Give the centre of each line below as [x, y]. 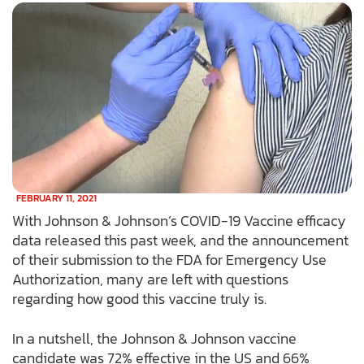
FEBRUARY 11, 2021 [56, 199]
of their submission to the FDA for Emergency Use [169, 260]
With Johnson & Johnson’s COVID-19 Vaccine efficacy [179, 221]
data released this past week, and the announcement [180, 240]
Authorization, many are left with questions [150, 279]
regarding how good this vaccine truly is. [139, 299]
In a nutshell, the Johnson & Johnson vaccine [154, 339]
